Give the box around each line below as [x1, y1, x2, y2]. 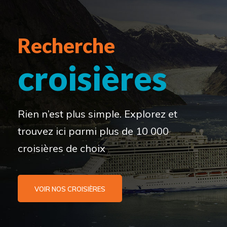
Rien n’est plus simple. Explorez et [18, 107, 177, 120]
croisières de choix [18, 141, 105, 155]
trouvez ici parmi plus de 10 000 [18, 124, 169, 137]
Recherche [18, 33, 115, 58]
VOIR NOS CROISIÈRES [34, 184, 105, 193]
